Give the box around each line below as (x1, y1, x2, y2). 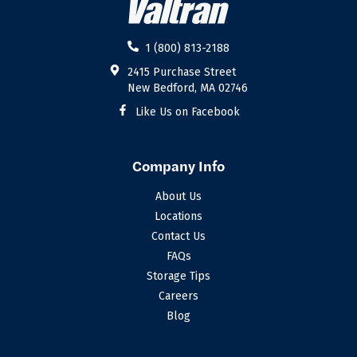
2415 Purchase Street (127, 65, 236, 79)
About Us (155, 189, 202, 203)
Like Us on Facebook (135, 104, 240, 119)
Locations (155, 209, 202, 223)
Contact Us (151, 229, 206, 243)
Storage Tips (147, 269, 210, 283)
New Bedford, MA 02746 (127, 80, 248, 95)
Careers (159, 288, 198, 303)
